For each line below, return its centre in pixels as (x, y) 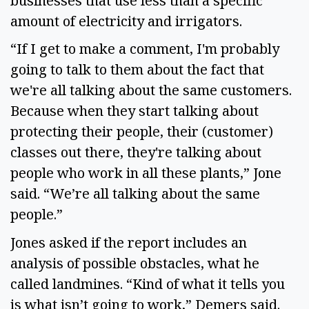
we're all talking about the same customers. (151, 90)
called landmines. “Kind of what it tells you (148, 284)
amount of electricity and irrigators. (130, 21)
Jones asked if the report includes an (129, 243)
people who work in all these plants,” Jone (146, 173)
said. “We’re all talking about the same (135, 194)
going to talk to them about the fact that (137, 70)
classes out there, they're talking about (136, 152)
